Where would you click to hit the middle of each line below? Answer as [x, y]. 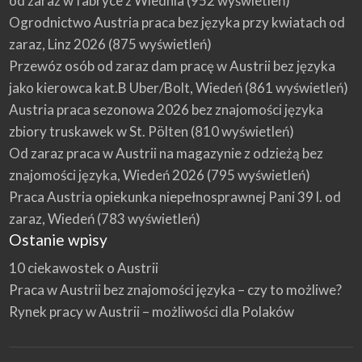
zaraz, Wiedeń [51, 218]
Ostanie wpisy [58, 239]
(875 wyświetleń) [158, 44]
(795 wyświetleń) [257, 175]
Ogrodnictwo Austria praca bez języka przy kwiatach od [177, 22]
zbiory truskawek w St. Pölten [98, 131]
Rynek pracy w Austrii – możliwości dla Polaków [151, 312]
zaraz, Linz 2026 [57, 44]
